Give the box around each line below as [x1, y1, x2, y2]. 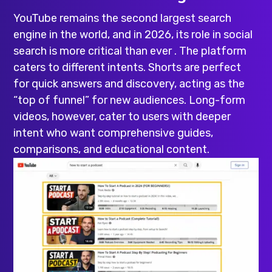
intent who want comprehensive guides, [13, 126, 214, 140]
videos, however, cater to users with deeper [13, 109, 231, 123]
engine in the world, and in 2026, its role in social [13, 27, 253, 41]
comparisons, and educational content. [13, 142, 210, 156]
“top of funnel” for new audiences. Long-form [13, 93, 246, 107]
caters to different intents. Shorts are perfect [13, 60, 242, 74]
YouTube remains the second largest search [13, 11, 232, 25]
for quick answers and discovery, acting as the [13, 76, 245, 90]
